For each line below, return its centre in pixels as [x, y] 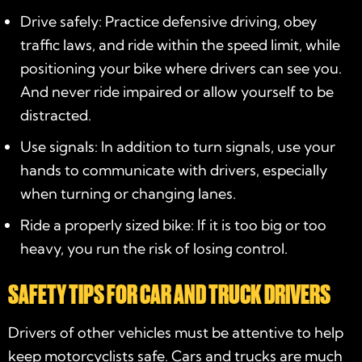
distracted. [56, 116]
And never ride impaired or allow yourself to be [177, 92]
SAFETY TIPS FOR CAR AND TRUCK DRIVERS [169, 295]
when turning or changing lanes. [128, 194]
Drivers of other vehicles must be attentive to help [176, 333]
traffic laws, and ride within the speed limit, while [180, 45]
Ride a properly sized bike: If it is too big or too [173, 225]
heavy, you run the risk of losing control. [154, 249]
